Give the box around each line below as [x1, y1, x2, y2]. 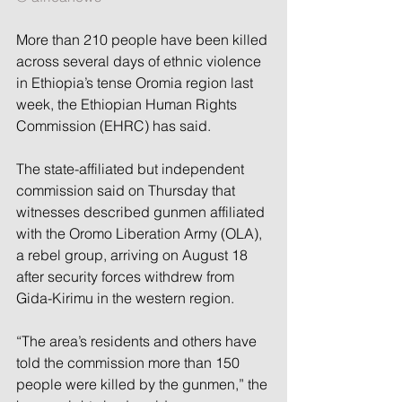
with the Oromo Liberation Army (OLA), [16, 223, 266, 242]
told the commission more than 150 [16, 353, 243, 371]
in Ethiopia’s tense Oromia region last [16, 73, 257, 92]
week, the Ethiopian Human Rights [16, 94, 240, 113]
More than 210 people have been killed [16, 30, 271, 48]
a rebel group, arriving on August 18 [16, 245, 251, 264]
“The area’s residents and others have [16, 331, 260, 350]
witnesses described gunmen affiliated [16, 202, 268, 221]
